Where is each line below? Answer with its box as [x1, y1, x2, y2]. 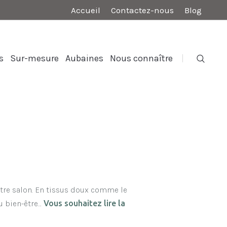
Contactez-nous [111, 5, 174, 15]
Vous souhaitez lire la [43, 199, 125, 208]
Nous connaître [110, 53, 173, 64]
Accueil [71, 5, 100, 15]
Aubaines [65, 53, 103, 64]
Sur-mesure [10, 53, 59, 64]
